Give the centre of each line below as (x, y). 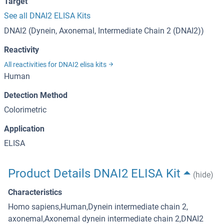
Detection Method (36, 95)
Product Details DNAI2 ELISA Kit (94, 174)
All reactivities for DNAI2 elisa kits (56, 65)
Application (24, 129)
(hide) (203, 175)
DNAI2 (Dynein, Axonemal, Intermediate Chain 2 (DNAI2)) (104, 31)
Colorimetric (25, 110)
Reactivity (21, 50)
